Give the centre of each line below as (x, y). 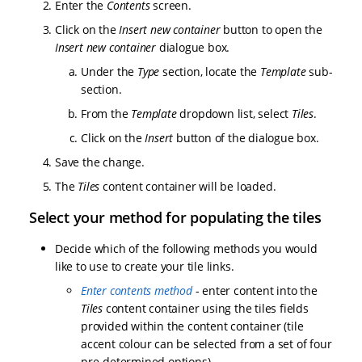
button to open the (271, 30)
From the (106, 114)
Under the (109, 72)
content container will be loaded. (188, 187)
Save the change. (100, 162)
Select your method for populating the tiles (175, 218)
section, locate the (210, 72)
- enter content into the (255, 291)
